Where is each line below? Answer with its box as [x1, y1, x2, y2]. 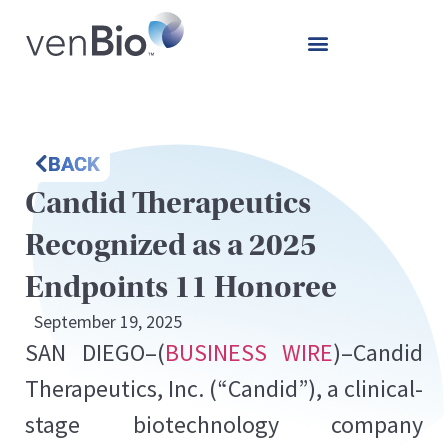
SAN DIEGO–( [25, 336, 165, 368]
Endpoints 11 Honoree [25, 268, 337, 305]
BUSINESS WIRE [164, 336, 333, 368]
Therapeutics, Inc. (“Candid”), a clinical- [25, 372, 423, 404]
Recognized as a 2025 [25, 226, 317, 263]
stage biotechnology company [25, 408, 423, 440]
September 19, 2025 [34, 309, 182, 333]
